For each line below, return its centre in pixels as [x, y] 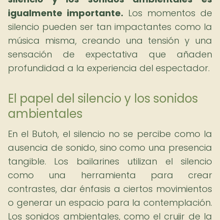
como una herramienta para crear [110, 175]
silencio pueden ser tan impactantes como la [110, 27]
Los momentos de [168, 13]
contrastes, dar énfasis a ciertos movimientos [110, 189]
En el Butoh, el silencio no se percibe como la [110, 134]
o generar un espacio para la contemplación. [110, 203]
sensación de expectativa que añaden [110, 54]
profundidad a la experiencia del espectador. [109, 68]
